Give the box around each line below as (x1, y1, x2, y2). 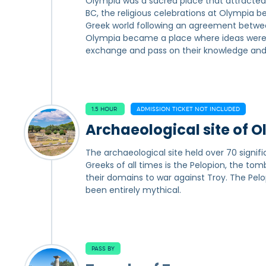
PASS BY (91, 245, 115, 252)
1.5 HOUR (91, 105, 119, 113)
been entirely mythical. (85, 184, 181, 196)
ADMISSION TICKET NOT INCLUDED (137, 105, 240, 113)
